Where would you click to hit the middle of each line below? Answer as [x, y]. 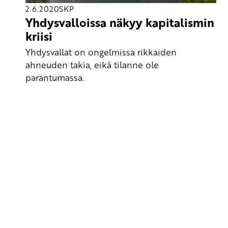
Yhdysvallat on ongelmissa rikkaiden [101, 52]
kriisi [39, 36]
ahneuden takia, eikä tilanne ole [92, 64]
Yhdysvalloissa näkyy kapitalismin [120, 23]
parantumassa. [55, 77]
